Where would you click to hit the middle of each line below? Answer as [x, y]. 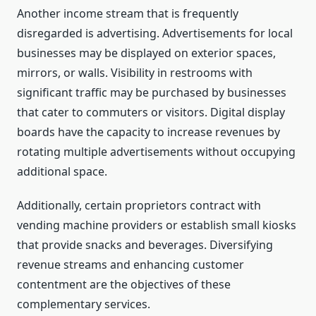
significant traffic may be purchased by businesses [152, 93]
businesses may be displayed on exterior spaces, [146, 53]
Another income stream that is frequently [128, 14]
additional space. [62, 172]
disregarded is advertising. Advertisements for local [155, 34]
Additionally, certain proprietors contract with [139, 206]
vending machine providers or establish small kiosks [157, 225]
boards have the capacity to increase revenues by [148, 132]
